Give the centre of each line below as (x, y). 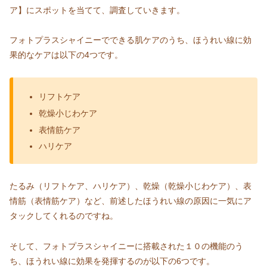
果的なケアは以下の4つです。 (66, 55)
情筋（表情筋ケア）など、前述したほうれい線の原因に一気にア (131, 201)
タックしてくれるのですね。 (64, 216)
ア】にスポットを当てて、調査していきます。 (97, 10)
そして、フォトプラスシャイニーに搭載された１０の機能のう (126, 246)
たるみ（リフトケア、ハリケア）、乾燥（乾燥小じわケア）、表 (131, 186)
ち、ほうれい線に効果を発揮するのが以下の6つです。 (112, 261)
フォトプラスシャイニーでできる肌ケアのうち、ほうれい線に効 (131, 40)
